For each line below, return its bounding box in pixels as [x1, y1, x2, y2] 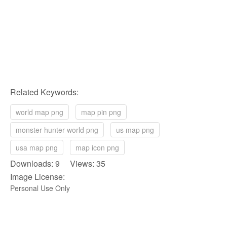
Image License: [10, 171, 65, 183]
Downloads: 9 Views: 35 [10, 158, 105, 170]
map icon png [75, 142, 119, 153]
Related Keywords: [10, 86, 79, 98]
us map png [116, 125, 154, 135]
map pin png [81, 107, 121, 118]
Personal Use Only [10, 183, 70, 194]
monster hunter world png [16, 125, 98, 135]
